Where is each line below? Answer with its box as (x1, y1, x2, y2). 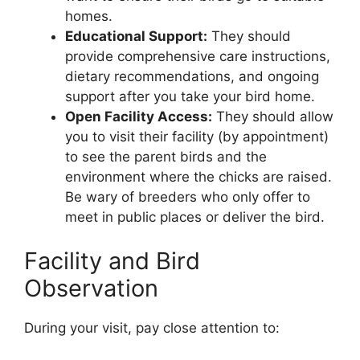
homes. (65, 7, 112, 24)
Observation (24, 274, 158, 303)
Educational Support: (65, 27, 207, 44)
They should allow (212, 108, 333, 125)
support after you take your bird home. (65, 88, 315, 104)
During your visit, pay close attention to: (24, 320, 280, 337)
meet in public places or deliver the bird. (65, 208, 325, 225)
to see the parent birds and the (65, 148, 267, 165)
